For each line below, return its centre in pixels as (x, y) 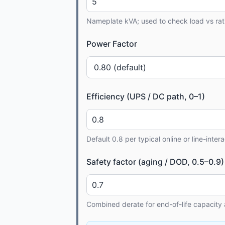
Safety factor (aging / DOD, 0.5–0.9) (155, 161)
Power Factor (112, 43)
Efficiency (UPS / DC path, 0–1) (146, 96)
